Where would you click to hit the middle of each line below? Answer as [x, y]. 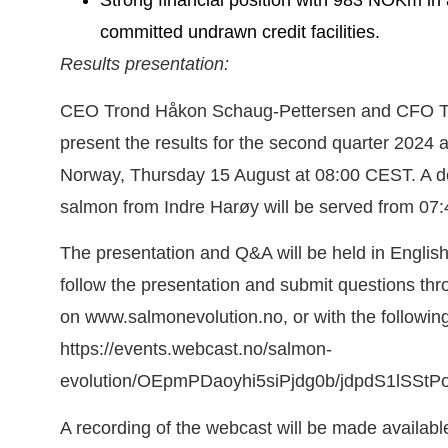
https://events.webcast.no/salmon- [195, 349]
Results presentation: [144, 64]
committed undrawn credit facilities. [239, 32]
